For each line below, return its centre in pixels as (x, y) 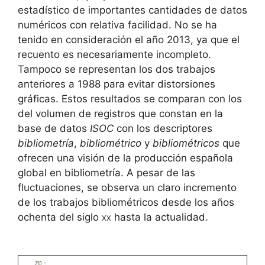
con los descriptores (163, 129)
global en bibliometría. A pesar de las (106, 173)
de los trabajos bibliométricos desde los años (126, 203)
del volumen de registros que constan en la (120, 114)
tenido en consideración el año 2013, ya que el (129, 40)
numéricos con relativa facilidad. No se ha (117, 25)
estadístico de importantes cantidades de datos (132, 10)
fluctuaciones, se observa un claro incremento (127, 188)
